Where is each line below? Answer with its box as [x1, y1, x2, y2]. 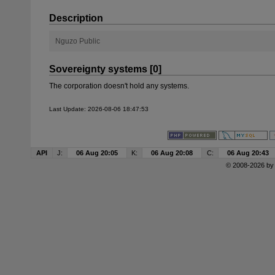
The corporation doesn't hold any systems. [49, 82, 189, 90]
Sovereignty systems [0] [49, 64, 161, 74]
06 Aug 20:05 [76, 149, 118, 157]
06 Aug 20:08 [151, 149, 193, 157]
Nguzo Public [55, 37, 100, 45]
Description [49, 13, 103, 23]
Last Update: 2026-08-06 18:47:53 [49, 106, 149, 112]
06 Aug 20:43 [227, 149, 269, 157]
